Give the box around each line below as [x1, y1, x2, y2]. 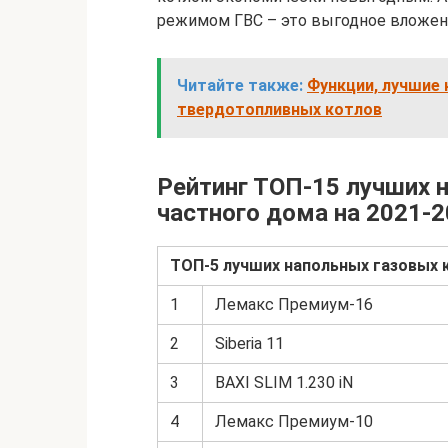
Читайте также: [177, 76, 303, 95]
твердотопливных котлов [177, 100, 382, 119]
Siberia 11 [215, 334, 284, 353]
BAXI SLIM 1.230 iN [215, 373, 353, 392]
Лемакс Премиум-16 [215, 295, 373, 314]
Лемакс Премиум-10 [215, 412, 373, 431]
